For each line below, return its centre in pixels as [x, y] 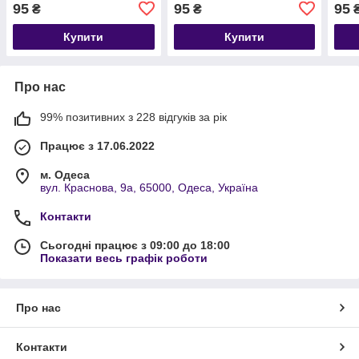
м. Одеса [65, 174]
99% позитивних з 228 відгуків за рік [133, 117]
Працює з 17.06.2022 [97, 145]
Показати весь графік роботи [124, 258]
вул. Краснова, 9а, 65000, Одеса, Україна [149, 187]
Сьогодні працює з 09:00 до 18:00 [135, 245]
